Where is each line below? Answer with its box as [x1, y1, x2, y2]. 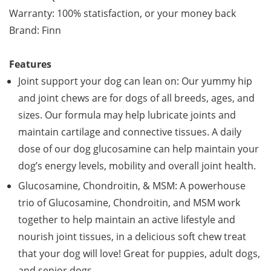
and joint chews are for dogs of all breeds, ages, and [18, 91, 255, 105]
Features [9, 57, 51, 71]
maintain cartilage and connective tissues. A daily [18, 125, 241, 139]
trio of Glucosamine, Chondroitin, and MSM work [18, 196, 240, 210]
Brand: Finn [9, 24, 61, 38]
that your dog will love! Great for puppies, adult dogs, [18, 247, 260, 261]
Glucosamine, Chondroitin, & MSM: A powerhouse [18, 179, 246, 193]
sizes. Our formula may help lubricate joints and [18, 108, 236, 122]
